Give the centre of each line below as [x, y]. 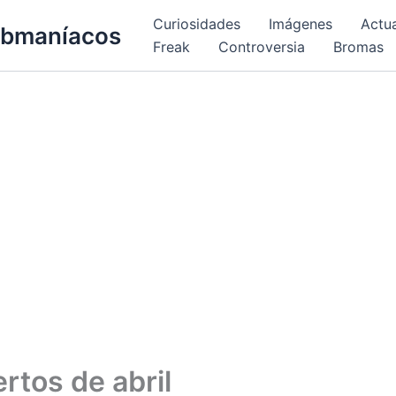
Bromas [358, 47]
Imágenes [301, 24]
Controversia [262, 47]
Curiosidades [197, 24]
